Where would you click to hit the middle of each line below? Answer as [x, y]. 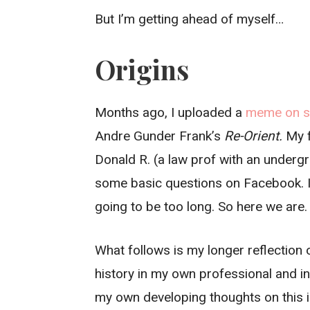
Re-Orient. [255, 136]
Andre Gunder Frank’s [160, 136]
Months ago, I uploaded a [171, 113]
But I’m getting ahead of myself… [190, 19]
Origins [142, 69]
